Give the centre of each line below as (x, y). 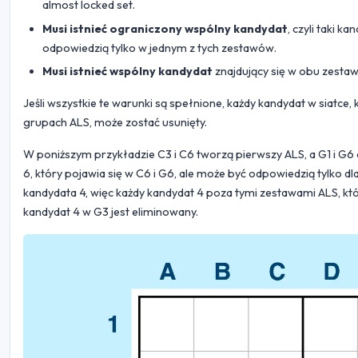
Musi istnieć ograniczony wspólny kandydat (165, 28)
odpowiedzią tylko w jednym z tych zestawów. (159, 48)
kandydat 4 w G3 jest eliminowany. (111, 212)
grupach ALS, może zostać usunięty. (115, 123)
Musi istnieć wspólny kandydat (127, 72)
